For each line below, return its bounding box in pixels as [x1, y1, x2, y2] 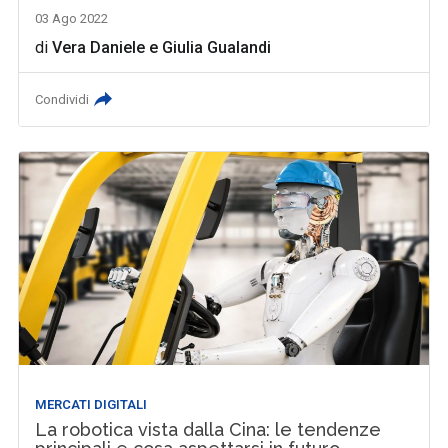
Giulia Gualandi [162, 37, 272, 57]
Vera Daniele [52, 37, 146, 57]
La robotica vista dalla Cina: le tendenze [35, 419, 382, 441]
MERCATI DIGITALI [35, 397, 148, 413]
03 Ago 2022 [35, 10, 109, 26]
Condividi [35, 91, 90, 107]
